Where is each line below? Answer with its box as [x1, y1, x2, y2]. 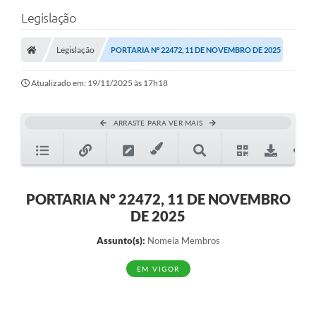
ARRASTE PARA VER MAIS [113, 119, 203, 128]
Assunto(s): [96, 235, 145, 247]
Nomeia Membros [145, 235, 220, 247]
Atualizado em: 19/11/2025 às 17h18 [31, 78, 168, 89]
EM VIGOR [136, 265, 180, 274]
